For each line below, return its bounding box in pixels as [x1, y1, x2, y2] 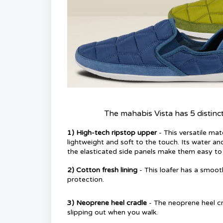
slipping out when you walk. [67, 208, 158, 217]
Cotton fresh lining [76, 166, 139, 175]
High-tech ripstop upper [76, 128, 157, 137]
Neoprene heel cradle [76, 199, 147, 208]
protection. [67, 175, 104, 184]
